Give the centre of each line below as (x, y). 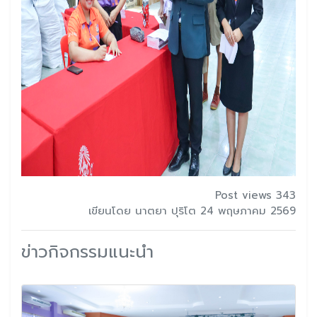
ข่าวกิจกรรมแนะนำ (87, 252)
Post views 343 (255, 195)
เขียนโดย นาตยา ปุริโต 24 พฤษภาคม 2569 (192, 211)
